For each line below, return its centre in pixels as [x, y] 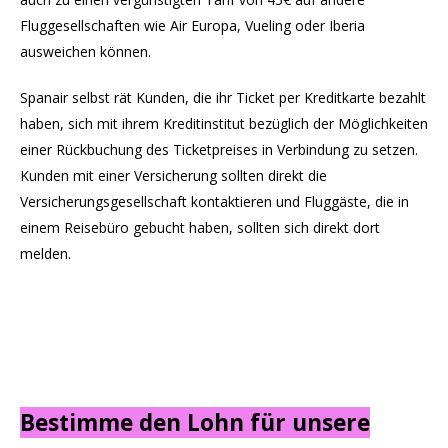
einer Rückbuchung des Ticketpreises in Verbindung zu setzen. [219, 149]
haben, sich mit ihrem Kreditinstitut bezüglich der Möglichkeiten [224, 123]
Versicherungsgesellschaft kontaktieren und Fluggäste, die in [214, 201]
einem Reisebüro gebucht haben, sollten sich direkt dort [200, 227]
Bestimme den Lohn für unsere [195, 422]
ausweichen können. [85, 51]
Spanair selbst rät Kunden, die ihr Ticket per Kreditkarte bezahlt [223, 97]
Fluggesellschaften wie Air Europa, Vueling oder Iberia [192, 25]
